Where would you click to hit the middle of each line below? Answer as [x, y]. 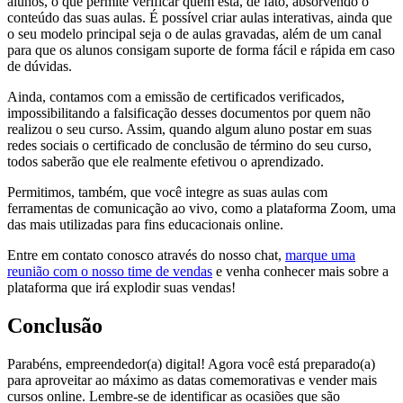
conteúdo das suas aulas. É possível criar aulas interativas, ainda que [200, 18]
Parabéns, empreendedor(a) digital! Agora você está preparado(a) [191, 363]
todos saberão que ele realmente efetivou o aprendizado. [166, 162]
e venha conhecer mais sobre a [300, 272]
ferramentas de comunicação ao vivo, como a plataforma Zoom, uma [201, 209]
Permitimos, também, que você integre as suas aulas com [167, 193]
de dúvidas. [40, 67]
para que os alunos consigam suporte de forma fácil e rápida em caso [201, 50]
